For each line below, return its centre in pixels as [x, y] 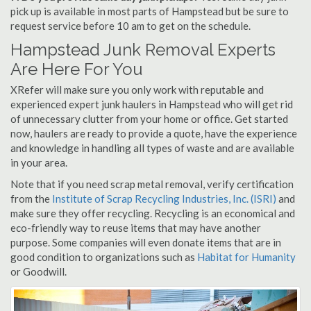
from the [31, 199]
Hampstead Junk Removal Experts [143, 50]
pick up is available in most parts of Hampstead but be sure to [150, 11]
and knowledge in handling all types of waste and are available [152, 148]
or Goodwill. [39, 271]
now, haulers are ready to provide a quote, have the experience [154, 133]
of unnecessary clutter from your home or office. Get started [149, 119]
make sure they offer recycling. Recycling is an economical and [153, 213]
